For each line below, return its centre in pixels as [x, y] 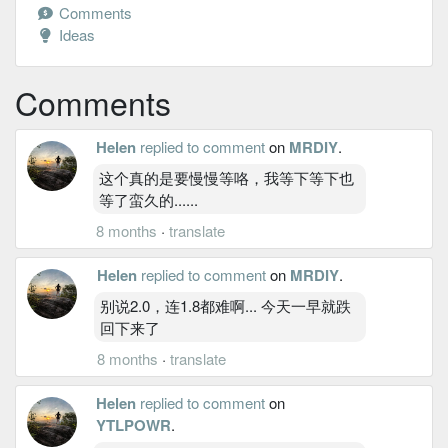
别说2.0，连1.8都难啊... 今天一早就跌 [225, 305]
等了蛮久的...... [148, 199]
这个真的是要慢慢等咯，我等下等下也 [226, 177]
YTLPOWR [133, 424]
